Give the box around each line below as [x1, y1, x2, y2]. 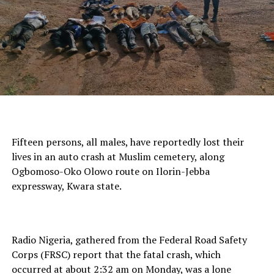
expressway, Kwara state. [11, 179, 122, 193]
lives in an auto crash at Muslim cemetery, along [11, 149, 224, 163]
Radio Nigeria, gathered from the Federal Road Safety [11, 232, 247, 246]
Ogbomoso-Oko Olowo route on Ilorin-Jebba [11, 164, 210, 178]
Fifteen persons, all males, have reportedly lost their [11, 135, 244, 149]
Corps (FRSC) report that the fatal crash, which [11, 247, 221, 261]
